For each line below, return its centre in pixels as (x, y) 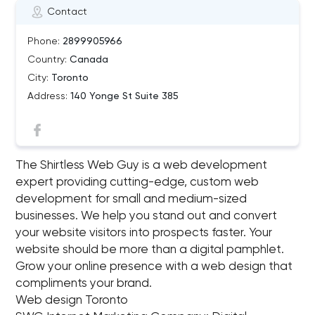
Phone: (44, 41)
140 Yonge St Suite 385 (123, 96)
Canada (88, 60)
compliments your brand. (84, 284)
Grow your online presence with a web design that (154, 267)
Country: (47, 60)
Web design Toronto (72, 301)
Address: (48, 96)
